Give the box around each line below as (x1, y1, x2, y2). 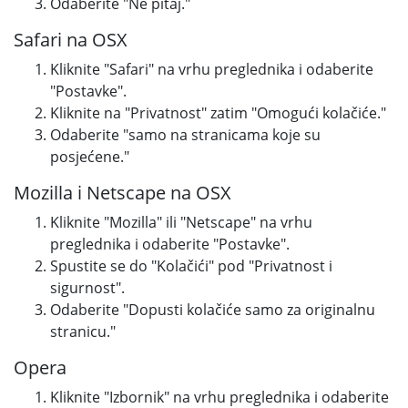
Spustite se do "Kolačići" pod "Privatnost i (50, 256, 332, 276)
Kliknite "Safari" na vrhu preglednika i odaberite (50, 59, 373, 79)
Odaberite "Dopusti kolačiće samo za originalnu (50, 300, 375, 320)
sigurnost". (50, 278, 125, 298)
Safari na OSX (14, 27, 127, 52)
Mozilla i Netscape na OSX (14, 180, 231, 205)
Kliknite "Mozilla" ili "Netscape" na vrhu (50, 212, 312, 232)
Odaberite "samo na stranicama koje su (50, 125, 321, 145)
